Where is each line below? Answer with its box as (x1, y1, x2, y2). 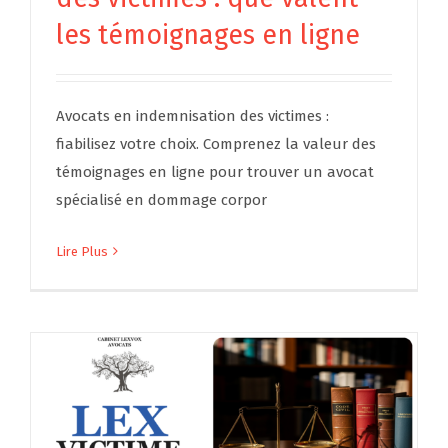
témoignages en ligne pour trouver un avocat (56, 162, 374, 181)
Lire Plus (56, 243, 108, 259)
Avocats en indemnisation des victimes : (56, 106, 329, 125)
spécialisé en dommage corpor (56, 190, 267, 209)
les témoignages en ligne (56, 18, 360, 51)
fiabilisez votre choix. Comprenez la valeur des (56, 134, 376, 153)
